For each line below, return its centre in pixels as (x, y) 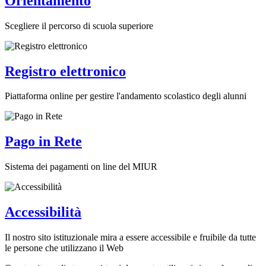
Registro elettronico (65, 71)
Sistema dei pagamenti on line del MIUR (81, 167)
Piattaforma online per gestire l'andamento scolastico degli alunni (126, 96)
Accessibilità (43, 212)
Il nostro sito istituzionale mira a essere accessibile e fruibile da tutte (130, 237)
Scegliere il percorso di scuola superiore (79, 26)
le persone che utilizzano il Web (64, 248)
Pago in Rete (43, 142)
